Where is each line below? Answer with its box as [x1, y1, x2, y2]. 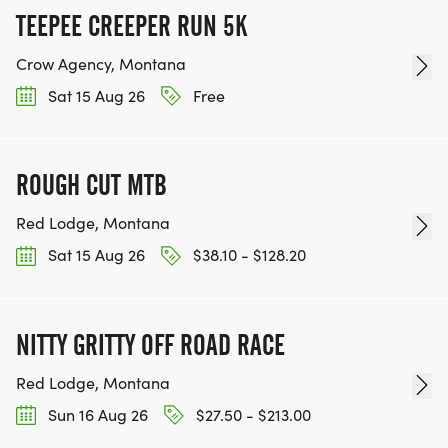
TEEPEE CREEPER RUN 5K [16, 9, 247, 44]
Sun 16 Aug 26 [44, 403, 148, 425]
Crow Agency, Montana [16, 53, 186, 75]
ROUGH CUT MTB [16, 168, 167, 203]
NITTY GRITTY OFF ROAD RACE [16, 327, 285, 362]
